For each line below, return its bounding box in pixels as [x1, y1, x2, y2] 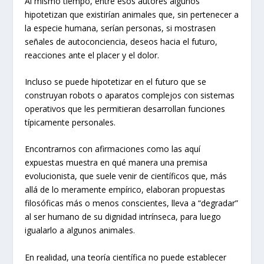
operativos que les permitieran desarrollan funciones [25, 103, 226, 115]
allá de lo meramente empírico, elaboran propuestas [25, 184, 226, 196]
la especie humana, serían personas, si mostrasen [25, 22, 216, 34]
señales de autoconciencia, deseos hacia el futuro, [25, 35, 218, 47]
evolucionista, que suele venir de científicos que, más [25, 170, 227, 182]
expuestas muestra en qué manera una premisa [25, 157, 208, 169]
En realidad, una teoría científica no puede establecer [25, 251, 227, 263]
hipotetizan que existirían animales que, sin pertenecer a [25, 8, 239, 20]
